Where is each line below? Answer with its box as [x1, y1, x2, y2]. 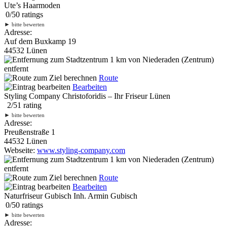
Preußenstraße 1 [4, 127, 55, 136]
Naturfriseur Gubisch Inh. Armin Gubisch [4, 191, 137, 200]
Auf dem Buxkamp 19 [4, 36, 76, 46]
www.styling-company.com [37, 145, 125, 155]
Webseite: [4, 145, 37, 155]
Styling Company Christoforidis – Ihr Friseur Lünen [4, 91, 170, 100]
